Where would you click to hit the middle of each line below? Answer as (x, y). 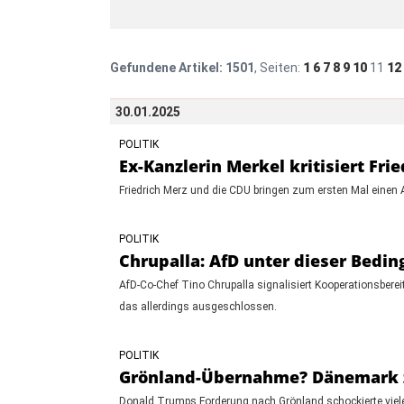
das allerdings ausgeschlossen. (198, 306)
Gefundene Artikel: (166, 67)
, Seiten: (279, 67)
